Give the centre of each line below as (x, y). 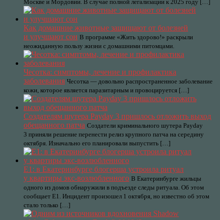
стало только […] (47, 205)
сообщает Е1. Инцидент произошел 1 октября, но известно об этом (116, 196)
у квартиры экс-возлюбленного (76, 178)
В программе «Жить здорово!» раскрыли (136, 37)
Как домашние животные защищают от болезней (106, 28)
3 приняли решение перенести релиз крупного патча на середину (114, 134)
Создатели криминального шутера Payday (145, 125)
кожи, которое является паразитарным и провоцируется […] (106, 90)
